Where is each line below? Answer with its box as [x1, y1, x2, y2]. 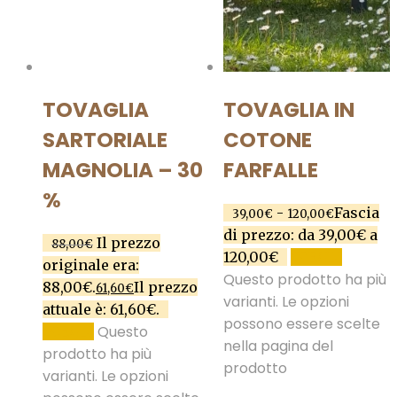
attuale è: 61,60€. [43, 300, 160, 319]
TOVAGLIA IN [222, 95, 354, 124]
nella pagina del [222, 336, 333, 357]
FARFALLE [222, 155, 318, 184]
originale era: [43, 256, 139, 275]
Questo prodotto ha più [222, 269, 386, 291]
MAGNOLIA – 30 [43, 155, 203, 184]
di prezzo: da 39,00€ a [222, 226, 378, 245]
